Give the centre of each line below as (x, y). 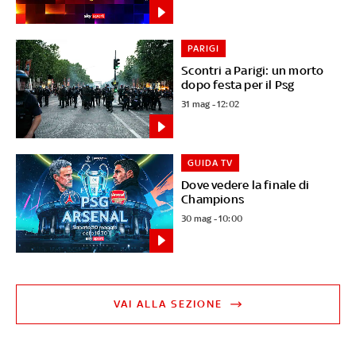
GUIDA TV (211, 163)
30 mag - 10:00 (212, 219)
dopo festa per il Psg (238, 85)
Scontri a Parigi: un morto (253, 71)
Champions (213, 199)
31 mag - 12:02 (211, 104)
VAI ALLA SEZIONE (168, 304)
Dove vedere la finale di (246, 185)
